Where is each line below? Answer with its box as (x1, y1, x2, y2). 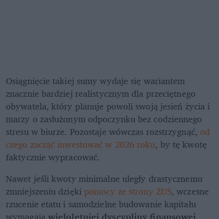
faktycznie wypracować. (6, 149, 100, 164)
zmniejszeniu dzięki (6, 183, 85, 198)
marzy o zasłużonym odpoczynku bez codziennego (6, 111, 202, 126)
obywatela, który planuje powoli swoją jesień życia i (6, 98, 210, 113)
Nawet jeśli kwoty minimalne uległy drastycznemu (6, 171, 202, 186)
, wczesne (172, 183, 209, 198)
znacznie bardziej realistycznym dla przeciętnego (6, 86, 196, 101)
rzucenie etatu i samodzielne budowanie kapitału (6, 196, 196, 211)
